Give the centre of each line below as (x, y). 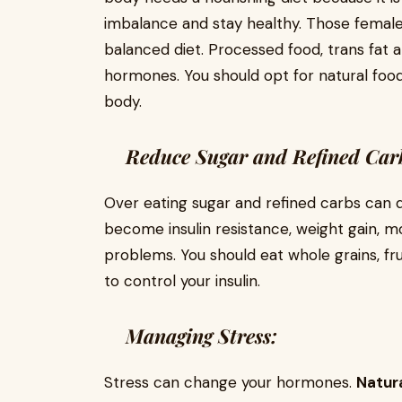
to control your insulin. (184, 281)
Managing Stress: (201, 336)
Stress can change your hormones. (230, 382)
